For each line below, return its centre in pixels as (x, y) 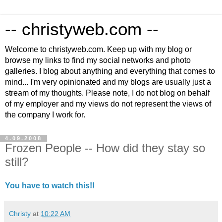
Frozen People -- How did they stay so (105, 148)
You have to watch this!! (50, 185)
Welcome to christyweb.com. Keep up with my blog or (98, 49)
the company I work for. (45, 115)
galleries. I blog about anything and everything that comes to (110, 71)
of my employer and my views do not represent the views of (108, 104)
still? (17, 162)
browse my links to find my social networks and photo (98, 60)
